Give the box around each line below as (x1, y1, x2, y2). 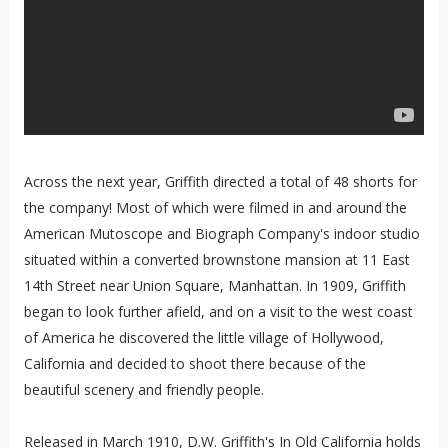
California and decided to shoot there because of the (23, 354, 366, 374)
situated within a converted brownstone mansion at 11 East (23, 250, 410, 270)
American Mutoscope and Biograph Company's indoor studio (23, 224, 420, 244)
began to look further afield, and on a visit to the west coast (23, 302, 413, 322)
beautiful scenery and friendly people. (23, 380, 264, 400)
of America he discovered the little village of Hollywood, (23, 328, 384, 348)
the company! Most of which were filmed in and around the (23, 198, 407, 218)
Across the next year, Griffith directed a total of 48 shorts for (23, 172, 417, 192)
